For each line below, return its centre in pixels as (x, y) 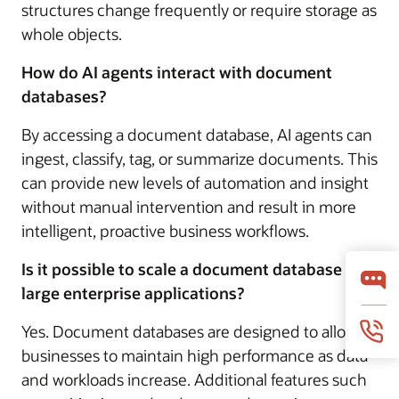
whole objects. (72, 33)
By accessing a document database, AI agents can (197, 134)
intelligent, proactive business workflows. (165, 230)
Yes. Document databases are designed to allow (189, 331)
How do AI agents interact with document (177, 72)
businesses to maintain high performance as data (195, 355)
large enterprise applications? (133, 293)
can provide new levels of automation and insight (195, 182)
